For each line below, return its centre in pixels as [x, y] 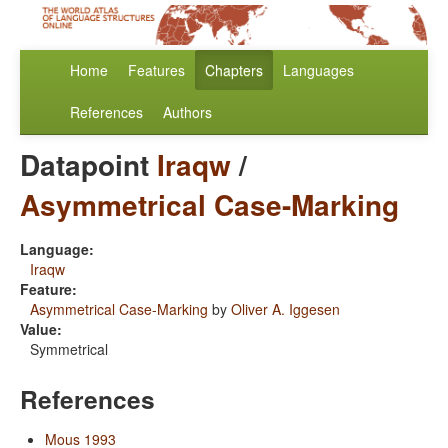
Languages [318, 70]
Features [156, 70]
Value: [41, 329]
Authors [187, 112]
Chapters [234, 70]
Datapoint [88, 165]
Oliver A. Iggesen [285, 309]
